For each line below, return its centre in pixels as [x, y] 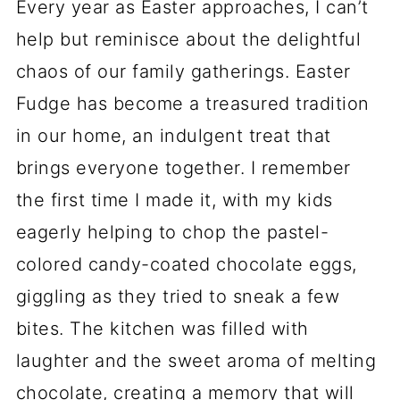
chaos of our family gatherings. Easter [183, 71]
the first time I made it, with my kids [174, 200]
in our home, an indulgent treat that [173, 136]
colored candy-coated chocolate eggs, [186, 264]
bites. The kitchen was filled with [162, 329]
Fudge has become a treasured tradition [192, 104]
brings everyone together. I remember [183, 168]
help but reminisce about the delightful [188, 39]
